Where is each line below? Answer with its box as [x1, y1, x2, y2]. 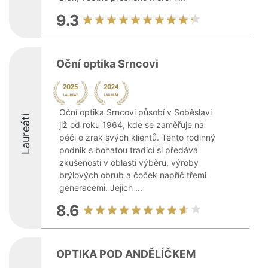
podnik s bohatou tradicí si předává [59, 145, 198, 155]
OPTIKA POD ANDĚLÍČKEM [56, 248, 196, 260]
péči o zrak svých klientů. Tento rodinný [59, 132, 215, 142]
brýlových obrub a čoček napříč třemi [59, 170, 206, 180]
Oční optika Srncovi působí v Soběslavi [59, 107, 212, 117]
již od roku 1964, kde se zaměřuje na [59, 120, 204, 130]
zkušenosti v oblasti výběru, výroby [59, 157, 199, 167]
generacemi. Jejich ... [59, 182, 142, 193]
